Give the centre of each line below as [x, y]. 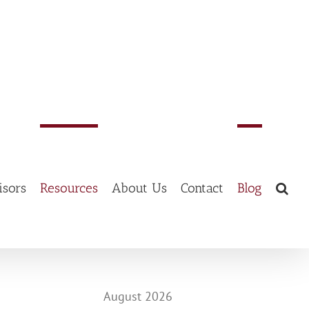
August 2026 [138, 296]
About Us [139, 188]
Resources [69, 188]
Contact [202, 188]
